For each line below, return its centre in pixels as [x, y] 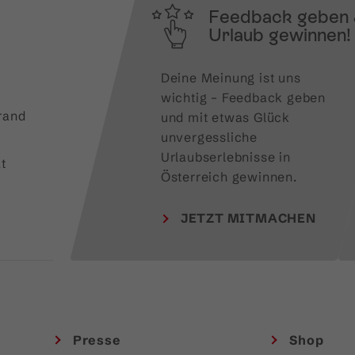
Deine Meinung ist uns [231, 77]
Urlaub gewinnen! [279, 34]
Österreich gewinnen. [229, 176]
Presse [97, 340]
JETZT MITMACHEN [248, 218]
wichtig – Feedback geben [243, 97]
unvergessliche [209, 137]
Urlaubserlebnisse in [225, 157]
